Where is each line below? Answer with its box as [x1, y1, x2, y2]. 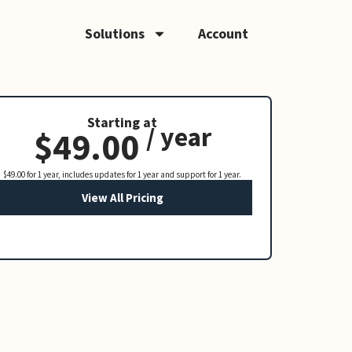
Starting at [87, 113, 158, 132]
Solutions [85, 24, 145, 42]
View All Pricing [81, 189, 163, 205]
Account [198, 24, 248, 42]
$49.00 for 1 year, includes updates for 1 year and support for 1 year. [3, 169, 242, 181]
